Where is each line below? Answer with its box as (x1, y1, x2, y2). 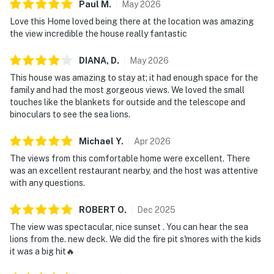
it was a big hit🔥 (10, 246, 75, 256)
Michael (79, 136, 114, 146)
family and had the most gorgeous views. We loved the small (10, 84, 245, 95)
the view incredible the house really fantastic (10, 28, 187, 39)
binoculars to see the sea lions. (10, 109, 130, 119)
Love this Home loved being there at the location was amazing (10, 16, 254, 26)
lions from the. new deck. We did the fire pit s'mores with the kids (10, 234, 261, 244)
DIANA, (79, 55, 109, 65)
